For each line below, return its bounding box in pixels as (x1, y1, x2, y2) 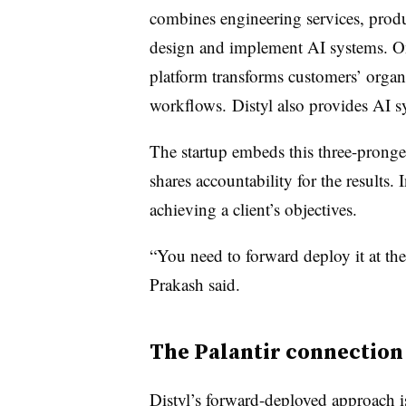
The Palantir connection (149, 335, 403, 366)
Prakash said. (149, 272, 240, 295)
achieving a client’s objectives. (149, 197, 362, 220)
